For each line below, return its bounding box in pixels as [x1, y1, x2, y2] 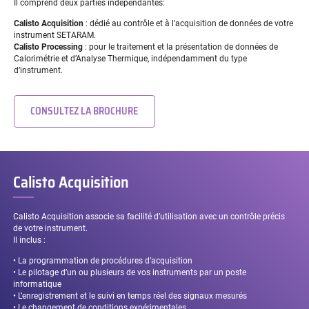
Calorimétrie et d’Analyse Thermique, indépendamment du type [13, 54, 247, 64]
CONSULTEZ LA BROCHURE [30, 103, 139, 119]
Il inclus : [13, 235, 46, 245]
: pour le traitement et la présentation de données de [84, 42, 278, 52]
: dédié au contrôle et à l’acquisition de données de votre [85, 19, 293, 29]
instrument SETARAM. [13, 30, 96, 41]
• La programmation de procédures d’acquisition [13, 256, 193, 266]
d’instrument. [13, 66, 63, 76]
